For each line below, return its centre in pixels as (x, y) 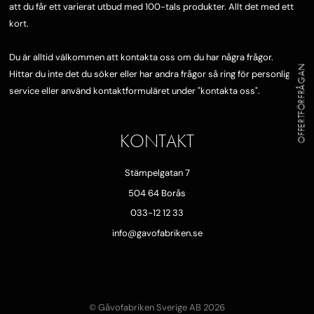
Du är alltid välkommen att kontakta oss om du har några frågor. (141, 57)
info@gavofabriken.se (157, 233)
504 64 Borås (157, 193)
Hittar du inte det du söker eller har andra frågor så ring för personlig (150, 74)
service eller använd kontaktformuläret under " (105, 91)
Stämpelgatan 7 (157, 173)
